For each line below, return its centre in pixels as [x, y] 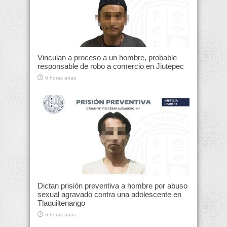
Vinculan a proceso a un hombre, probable [107, 58]
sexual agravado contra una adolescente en [109, 195]
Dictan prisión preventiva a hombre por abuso [112, 186]
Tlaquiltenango [61, 203]
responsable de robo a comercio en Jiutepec [111, 66]
